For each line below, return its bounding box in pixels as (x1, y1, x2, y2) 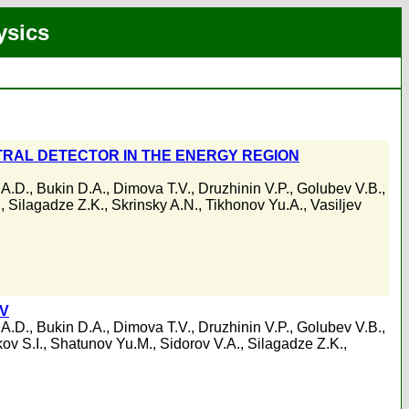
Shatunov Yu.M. (50, 336, 152, 352)
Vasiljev (310, 197, 362, 214)
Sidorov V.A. (160, 336, 240, 352)
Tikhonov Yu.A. (205, 197, 303, 214)
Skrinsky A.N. (111, 197, 198, 214)
